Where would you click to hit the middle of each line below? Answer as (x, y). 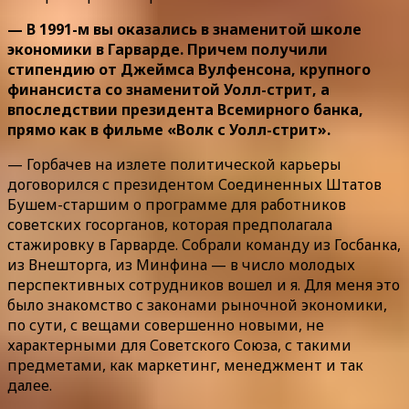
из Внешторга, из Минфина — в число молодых (181, 265)
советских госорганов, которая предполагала (170, 225)
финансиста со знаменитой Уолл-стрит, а (168, 90)
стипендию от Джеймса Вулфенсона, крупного (189, 70)
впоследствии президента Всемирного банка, (185, 110)
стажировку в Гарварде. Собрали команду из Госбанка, (204, 245)
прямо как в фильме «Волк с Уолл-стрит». (169, 130)
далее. (30, 386)
